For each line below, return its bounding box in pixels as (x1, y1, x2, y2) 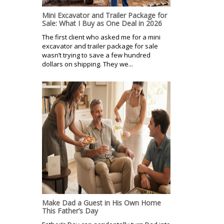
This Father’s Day (42, 205, 98, 215)
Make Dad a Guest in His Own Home (42, 197, 161, 207)
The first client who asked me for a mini (42, 32, 160, 41)
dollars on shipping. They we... (42, 59, 133, 68)
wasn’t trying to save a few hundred (42, 50, 150, 59)
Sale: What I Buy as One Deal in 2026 (42, 18, 162, 28)
